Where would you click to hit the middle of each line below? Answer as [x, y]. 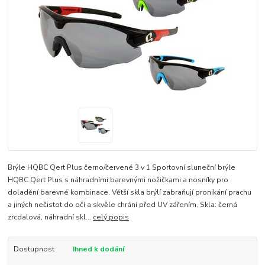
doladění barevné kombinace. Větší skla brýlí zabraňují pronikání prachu [130, 192]
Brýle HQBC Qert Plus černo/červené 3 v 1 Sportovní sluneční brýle [122, 167]
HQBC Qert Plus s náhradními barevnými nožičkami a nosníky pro [118, 180]
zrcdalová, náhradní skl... [51, 217]
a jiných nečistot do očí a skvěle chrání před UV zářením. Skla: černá [123, 204]
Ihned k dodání [98, 249]
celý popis [111, 217]
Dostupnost [34, 249]
